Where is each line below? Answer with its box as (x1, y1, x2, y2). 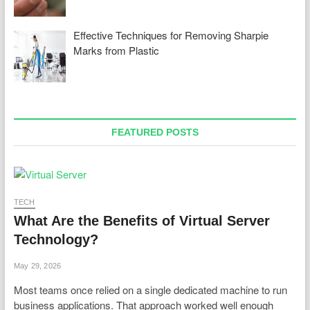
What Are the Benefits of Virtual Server (13, 212, 270, 228)
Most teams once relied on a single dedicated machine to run (13, 282, 287, 297)
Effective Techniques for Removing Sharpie (73, 27, 268, 42)
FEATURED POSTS (111, 126, 199, 138)
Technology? (13, 231, 98, 247)
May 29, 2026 (13, 261, 62, 270)
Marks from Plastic (73, 42, 159, 57)
